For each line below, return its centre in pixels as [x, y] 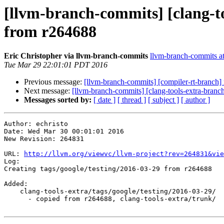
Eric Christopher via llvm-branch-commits [76, 56]
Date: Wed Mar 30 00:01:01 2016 [64, 131]
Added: [16, 184]
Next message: [48, 91]
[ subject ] [163, 100]
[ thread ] [132, 100]
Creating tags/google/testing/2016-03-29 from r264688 [108, 169]
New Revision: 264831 [44, 139]
